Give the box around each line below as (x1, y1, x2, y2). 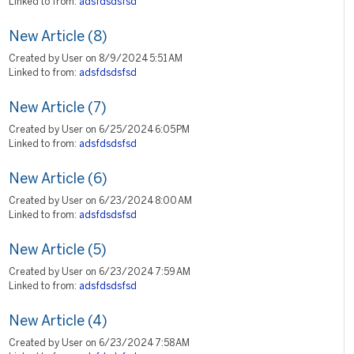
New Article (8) (9, 31, 107, 44)
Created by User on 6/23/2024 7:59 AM (9, 268, 190, 277)
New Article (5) (9, 244, 107, 258)
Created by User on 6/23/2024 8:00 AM (9, 197, 192, 205)
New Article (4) (9, 315, 107, 329)
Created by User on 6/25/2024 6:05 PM (9, 126, 190, 134)
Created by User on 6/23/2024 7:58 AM (9, 339, 190, 348)
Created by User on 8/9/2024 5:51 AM (9, 55, 183, 63)
